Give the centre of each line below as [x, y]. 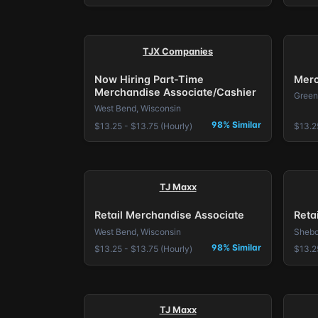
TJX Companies [178, 51]
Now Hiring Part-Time [149, 79]
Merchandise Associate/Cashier [175, 92]
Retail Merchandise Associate [169, 214]
